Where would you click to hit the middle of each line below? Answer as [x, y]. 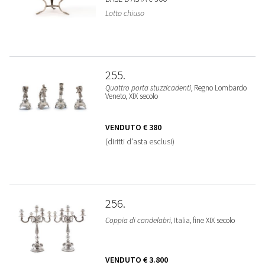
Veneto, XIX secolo [131, 96]
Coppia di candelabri [138, 220]
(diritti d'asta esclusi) [140, 141]
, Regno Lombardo [219, 88]
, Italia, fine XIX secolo [203, 220]
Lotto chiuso [125, 13]
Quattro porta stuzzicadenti [148, 88]
